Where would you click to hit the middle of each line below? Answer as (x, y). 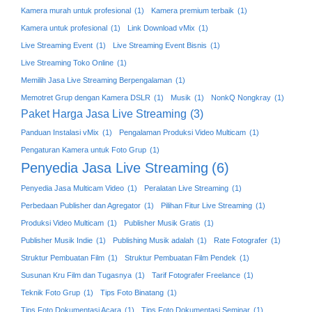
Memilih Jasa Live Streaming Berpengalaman (96, 80)
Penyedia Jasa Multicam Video (72, 188)
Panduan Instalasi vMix (60, 132)
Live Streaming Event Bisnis (160, 45)
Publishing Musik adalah (153, 240)
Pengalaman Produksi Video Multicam (182, 132)
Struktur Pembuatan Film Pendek (180, 257)
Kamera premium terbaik (193, 10)
